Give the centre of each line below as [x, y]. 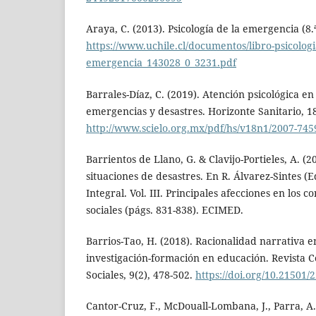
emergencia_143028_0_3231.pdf [161, 63]
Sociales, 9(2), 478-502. [141, 274]
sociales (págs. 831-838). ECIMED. [165, 209]
